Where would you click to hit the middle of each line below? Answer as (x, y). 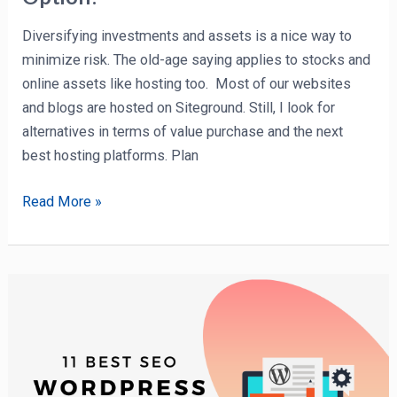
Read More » (62, 201)
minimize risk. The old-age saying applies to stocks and (197, 60)
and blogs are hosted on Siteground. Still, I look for (179, 108)
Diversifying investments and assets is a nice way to (187, 36)
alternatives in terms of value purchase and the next (183, 132)
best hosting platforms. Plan (111, 156)
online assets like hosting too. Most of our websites (187, 84)
